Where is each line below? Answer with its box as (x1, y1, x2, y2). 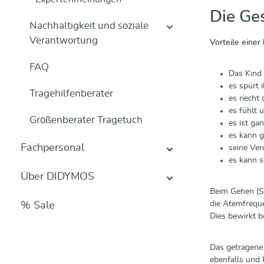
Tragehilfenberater (29, 88, 113, 98)
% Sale (21, 200, 55, 211)
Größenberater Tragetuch (29, 115, 143, 125)
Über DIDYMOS (21, 171, 94, 182)
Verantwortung (29, 35, 98, 45)
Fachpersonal (21, 143, 84, 153)
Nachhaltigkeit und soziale (29, 21, 148, 31)
